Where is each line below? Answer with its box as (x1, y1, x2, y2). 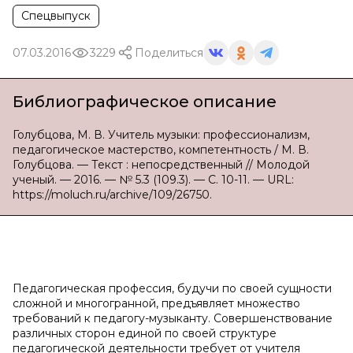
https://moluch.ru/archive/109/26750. (13, 188, 212, 202)
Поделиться (135, 45, 203, 60)
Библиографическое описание (13, 92, 277, 111)
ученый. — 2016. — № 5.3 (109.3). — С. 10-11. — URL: (13, 173, 294, 187)
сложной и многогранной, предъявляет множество (13, 296, 300, 310)
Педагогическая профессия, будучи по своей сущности (13, 281, 332, 295)
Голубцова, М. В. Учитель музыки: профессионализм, (13, 128, 310, 142)
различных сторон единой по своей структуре (13, 326, 277, 340)
